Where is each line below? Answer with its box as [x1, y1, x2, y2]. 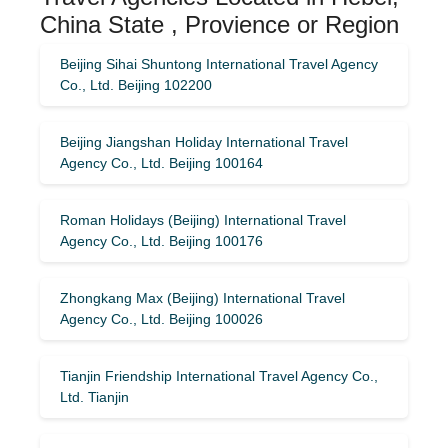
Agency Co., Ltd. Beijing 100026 [60, 310, 263, 327]
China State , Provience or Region [40, 10, 399, 38]
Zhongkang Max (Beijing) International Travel [60, 289, 345, 306]
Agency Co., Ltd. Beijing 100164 [60, 154, 263, 171]
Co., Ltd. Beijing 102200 [60, 76, 212, 93]
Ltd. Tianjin [60, 388, 129, 405]
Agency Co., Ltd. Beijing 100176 [60, 232, 263, 249]
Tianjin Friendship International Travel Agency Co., [60, 367, 378, 384]
